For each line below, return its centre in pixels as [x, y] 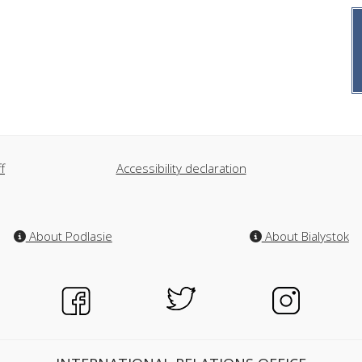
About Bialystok [305, 236]
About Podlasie [69, 236]
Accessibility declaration [181, 168]
